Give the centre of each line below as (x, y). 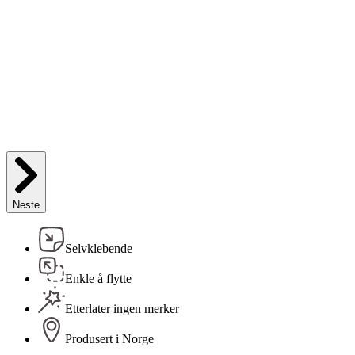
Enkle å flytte (98, 279)
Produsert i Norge (109, 339)
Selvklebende (99, 249)
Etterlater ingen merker (122, 309)
